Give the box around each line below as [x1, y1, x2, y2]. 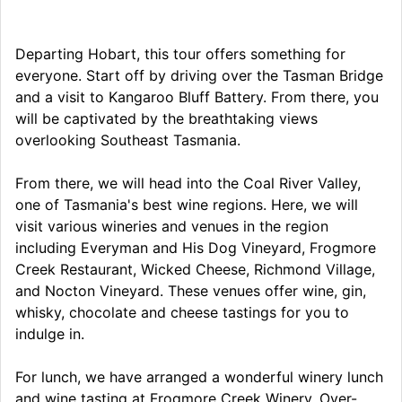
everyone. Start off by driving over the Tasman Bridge [15, 66, 383, 84]
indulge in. [15, 324, 89, 343]
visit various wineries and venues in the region [15, 216, 328, 235]
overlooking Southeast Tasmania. [15, 130, 245, 149]
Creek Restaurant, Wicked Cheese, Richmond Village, [15, 259, 375, 278]
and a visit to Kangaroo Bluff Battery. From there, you [15, 87, 379, 106]
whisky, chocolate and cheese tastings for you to [15, 302, 349, 321]
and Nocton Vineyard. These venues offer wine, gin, [15, 281, 366, 300]
